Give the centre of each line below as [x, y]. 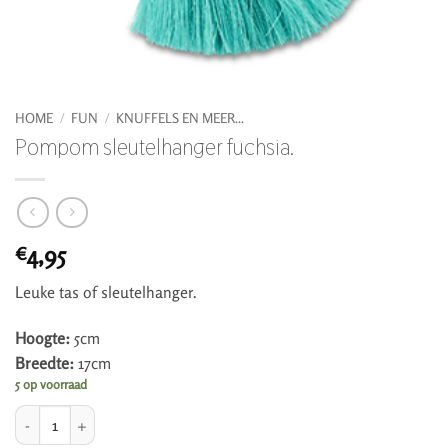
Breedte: [44, 363]
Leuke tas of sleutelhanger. [106, 292]
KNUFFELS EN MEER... [180, 117]
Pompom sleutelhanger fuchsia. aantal [129, 416]
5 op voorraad [51, 384]
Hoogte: [42, 338]
